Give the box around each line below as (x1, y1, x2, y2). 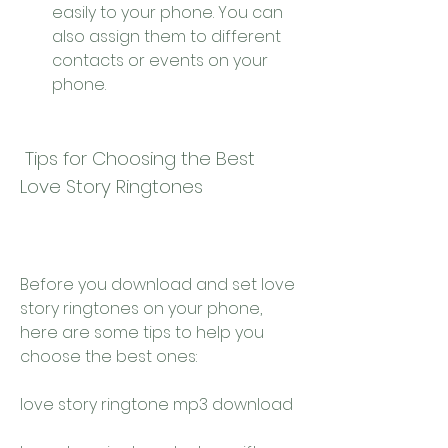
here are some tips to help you (20, 321, 264, 344)
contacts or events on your (52, 49, 268, 72)
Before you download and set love (20, 273, 295, 296)
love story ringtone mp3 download (20, 393, 293, 416)
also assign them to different (52, 25, 281, 48)
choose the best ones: (20, 345, 197, 368)
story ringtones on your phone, (20, 297, 262, 320)
